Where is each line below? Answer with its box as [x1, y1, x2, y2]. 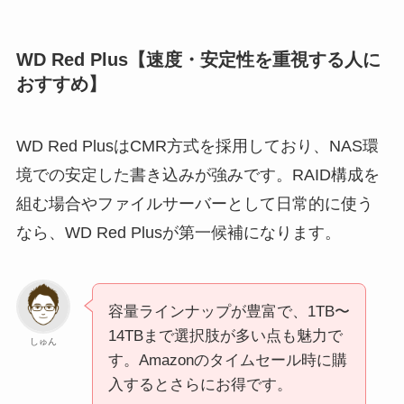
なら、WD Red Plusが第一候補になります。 [15, 224, 341, 243]
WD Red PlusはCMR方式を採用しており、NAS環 [15, 137, 379, 156]
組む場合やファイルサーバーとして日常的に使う [15, 195, 373, 214]
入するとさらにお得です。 [107, 376, 292, 394]
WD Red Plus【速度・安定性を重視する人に [15, 49, 381, 69]
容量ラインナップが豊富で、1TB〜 [107, 303, 350, 321]
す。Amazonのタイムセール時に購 [107, 352, 347, 370]
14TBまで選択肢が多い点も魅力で [107, 327, 343, 345]
